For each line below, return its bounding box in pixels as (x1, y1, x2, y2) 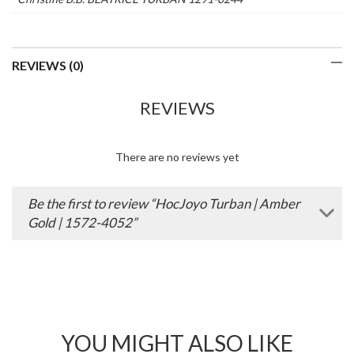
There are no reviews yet (115, 149, 239, 164)
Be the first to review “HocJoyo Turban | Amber (28, 194, 300, 212)
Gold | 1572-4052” (28, 213, 137, 231)
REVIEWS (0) (12, 57, 84, 73)
